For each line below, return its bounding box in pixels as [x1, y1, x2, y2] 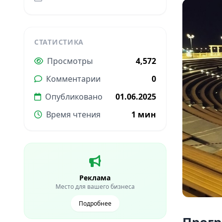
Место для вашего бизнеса [55, 182, 135, 191]
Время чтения [46, 109, 101, 120]
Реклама [79, 173, 111, 182]
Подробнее [78, 199, 111, 208]
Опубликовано [45, 91, 103, 102]
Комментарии [46, 73, 101, 84]
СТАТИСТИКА [34, 37, 84, 47]
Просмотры [47, 55, 93, 66]
